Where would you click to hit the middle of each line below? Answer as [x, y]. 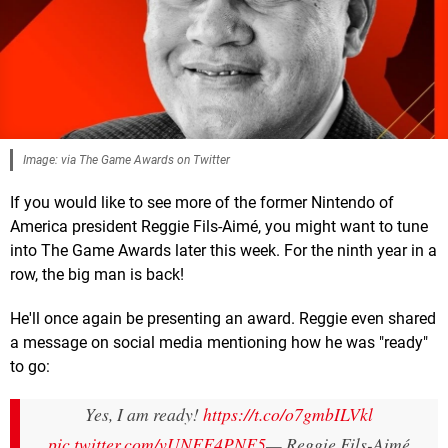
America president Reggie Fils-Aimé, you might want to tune [219, 227]
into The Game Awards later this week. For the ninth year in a [223, 251]
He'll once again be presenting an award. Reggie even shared [223, 319]
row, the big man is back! [97, 275]
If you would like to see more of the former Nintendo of [202, 203]
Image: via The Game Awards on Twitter [126, 160]
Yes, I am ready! [144, 414]
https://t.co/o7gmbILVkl [288, 414]
